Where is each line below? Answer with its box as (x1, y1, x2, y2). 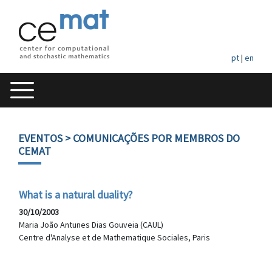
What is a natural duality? (19, 188, 132, 202)
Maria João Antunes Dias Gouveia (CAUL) (19, 219, 163, 230)
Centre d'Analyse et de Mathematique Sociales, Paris (19, 232, 210, 243)
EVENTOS (18, 131, 63, 145)
